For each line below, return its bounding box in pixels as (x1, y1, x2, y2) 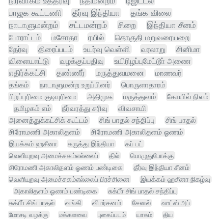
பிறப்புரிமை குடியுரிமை (9, 92, 77, 102)
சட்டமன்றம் (69, 20, 107, 30)
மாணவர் (155, 68, 182, 78)
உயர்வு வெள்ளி (83, 44, 130, 55)
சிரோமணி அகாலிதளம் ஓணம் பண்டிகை (9, 163, 123, 172)
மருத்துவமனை (96, 68, 144, 78)
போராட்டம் (9, 32, 41, 43)
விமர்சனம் (92, 199, 121, 207)
